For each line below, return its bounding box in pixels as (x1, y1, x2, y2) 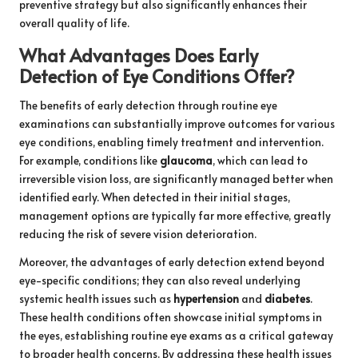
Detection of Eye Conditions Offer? (19, 62, 295, 88)
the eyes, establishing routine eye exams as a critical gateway (19, 327, 333, 343)
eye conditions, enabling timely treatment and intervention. (19, 133, 324, 149)
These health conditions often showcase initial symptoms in (19, 308, 322, 324)
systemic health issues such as (19, 290, 173, 306)
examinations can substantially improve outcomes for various (19, 115, 335, 131)
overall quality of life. (19, 14, 129, 30)
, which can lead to (213, 152, 308, 168)
